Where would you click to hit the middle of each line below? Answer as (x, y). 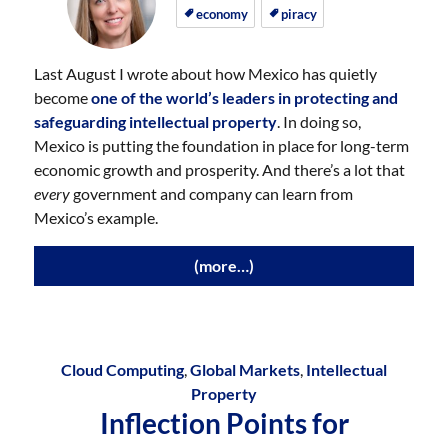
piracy (299, 13)
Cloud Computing (122, 369)
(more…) (224, 265)
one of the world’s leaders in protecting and (245, 97)
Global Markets (245, 369)
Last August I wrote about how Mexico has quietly (206, 73)
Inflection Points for (224, 423)
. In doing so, (319, 121)
